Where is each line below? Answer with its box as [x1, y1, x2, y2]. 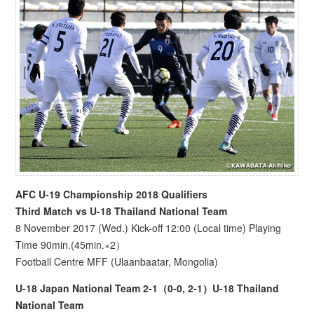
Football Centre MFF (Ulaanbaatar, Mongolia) [15, 254, 219, 269]
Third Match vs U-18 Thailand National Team [15, 204, 228, 219]
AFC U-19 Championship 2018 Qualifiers [15, 187, 208, 202]
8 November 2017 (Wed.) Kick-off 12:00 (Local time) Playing [15, 221, 282, 235]
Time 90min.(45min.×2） [15, 238, 126, 252]
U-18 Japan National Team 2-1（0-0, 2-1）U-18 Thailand [15, 281, 280, 296]
